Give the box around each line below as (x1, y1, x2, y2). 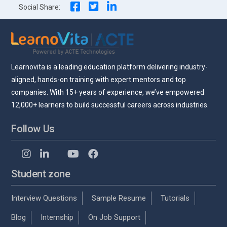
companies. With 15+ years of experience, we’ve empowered (11, 88, 205, 96)
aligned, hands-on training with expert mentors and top (11, 75, 186, 84)
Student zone (11, 167, 70, 180)
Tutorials (161, 193, 190, 203)
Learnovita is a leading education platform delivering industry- (11, 62, 208, 71)
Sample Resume (92, 193, 146, 203)
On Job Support (88, 212, 141, 222)
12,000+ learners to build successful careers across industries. (11, 100, 209, 109)
